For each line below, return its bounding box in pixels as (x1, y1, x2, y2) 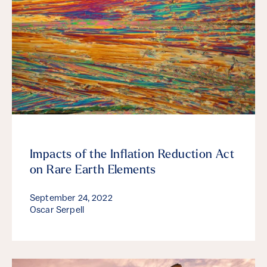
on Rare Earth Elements (30, 164, 156, 177)
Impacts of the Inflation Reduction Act (30, 149, 235, 162)
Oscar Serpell (30, 206, 84, 216)
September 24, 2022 (30, 194, 113, 204)
